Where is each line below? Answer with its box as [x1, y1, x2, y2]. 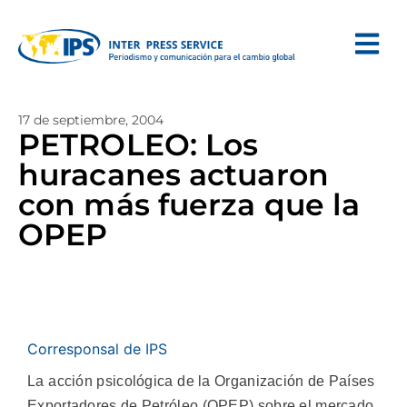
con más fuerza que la [18, 186, 361, 223]
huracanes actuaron [18, 156, 329, 193]
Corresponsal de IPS [27, 340, 167, 358]
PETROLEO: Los [18, 126, 259, 163]
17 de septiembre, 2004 [18, 112, 164, 128]
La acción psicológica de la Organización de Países [27, 373, 375, 389]
